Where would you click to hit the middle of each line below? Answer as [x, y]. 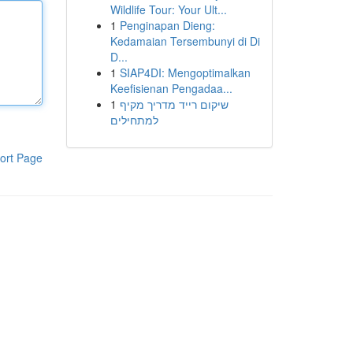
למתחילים [134, 120]
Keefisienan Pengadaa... [171, 88]
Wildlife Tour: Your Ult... [168, 9]
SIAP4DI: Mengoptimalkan [185, 72]
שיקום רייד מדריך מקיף [174, 104]
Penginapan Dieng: [167, 25]
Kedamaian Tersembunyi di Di [185, 41]
